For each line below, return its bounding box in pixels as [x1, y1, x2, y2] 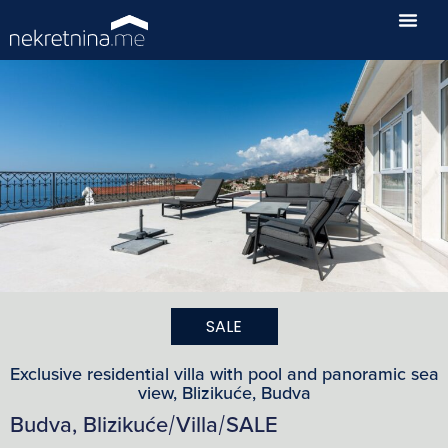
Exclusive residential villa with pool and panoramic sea [9, 363, 439, 385]
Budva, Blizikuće [10, 412, 168, 439]
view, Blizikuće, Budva [137, 382, 311, 404]
